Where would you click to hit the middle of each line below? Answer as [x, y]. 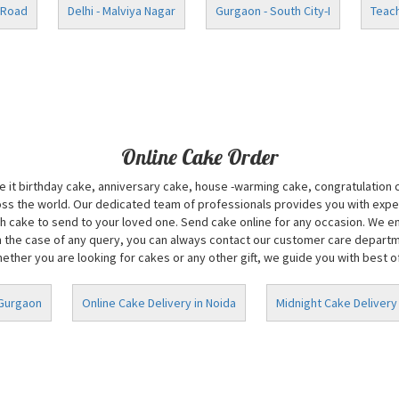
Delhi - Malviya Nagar [122, 11]
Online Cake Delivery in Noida [159, 303]
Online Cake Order [199, 157]
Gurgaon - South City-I [273, 11]
